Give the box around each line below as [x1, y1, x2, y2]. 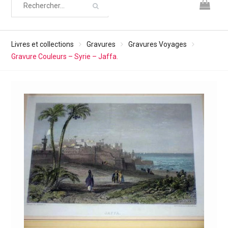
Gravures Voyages [128, 40, 187, 48]
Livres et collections [11, 40, 74, 48]
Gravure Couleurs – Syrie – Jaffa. [11, 52, 118, 61]
